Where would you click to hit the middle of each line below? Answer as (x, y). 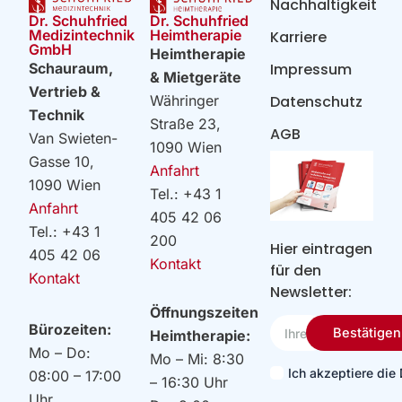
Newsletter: (311, 293)
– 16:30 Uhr (193, 383)
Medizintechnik (82, 35)
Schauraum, (71, 69)
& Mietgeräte (195, 78)
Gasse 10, (62, 162)
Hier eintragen (322, 249)
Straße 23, (185, 124)
